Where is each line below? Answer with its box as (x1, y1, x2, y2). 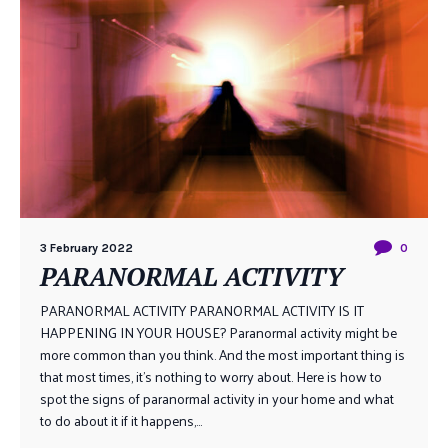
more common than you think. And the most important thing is (40, 342, 405, 367)
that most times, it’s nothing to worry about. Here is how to (40, 364, 382, 389)
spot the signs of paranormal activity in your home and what (40, 386, 394, 411)
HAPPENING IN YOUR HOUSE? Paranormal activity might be (40, 320, 397, 345)
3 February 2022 (40, 241, 133, 255)
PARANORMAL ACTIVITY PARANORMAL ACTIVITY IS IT (40, 298, 364, 323)
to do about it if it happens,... (40, 408, 202, 433)
